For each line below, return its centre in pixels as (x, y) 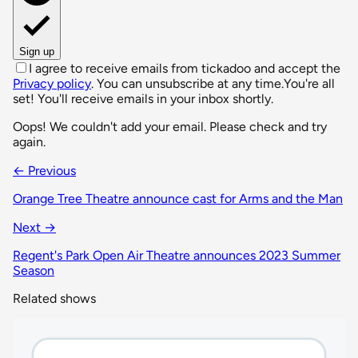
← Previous (44, 171)
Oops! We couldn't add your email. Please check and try (170, 127)
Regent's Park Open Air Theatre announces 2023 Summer (177, 256)
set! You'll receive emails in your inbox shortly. (143, 99)
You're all (309, 84)
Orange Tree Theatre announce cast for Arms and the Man (178, 199)
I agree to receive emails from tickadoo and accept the (185, 69)
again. (29, 142)
